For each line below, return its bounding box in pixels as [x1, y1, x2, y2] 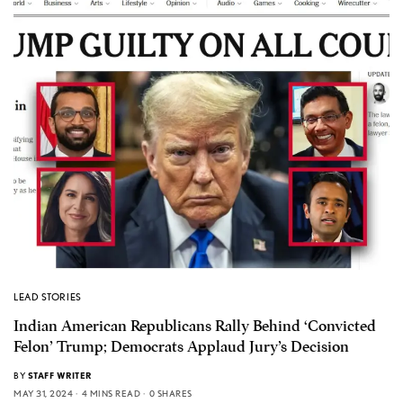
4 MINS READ [81, 388, 140, 399]
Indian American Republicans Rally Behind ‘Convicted [13, 317, 376, 336]
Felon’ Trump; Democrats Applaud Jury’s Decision [13, 337, 349, 357]
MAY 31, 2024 [13, 388, 73, 399]
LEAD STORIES [13, 291, 82, 304]
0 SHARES [148, 388, 193, 399]
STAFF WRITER [27, 370, 92, 381]
